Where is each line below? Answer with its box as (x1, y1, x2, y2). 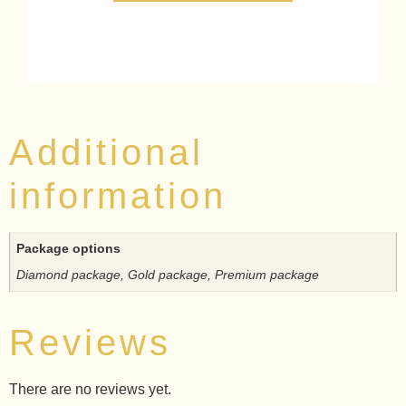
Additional (9, 132, 204, 173)
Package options (16, 241, 121, 256)
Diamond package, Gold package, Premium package (16, 266, 320, 282)
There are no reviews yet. (9, 382, 171, 398)
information (9, 176, 227, 217)
